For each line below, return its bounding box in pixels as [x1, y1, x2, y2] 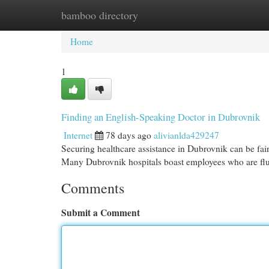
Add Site [204, 9, 237, 21]
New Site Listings [120, 9, 186, 21]
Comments [61, 178, 124, 198]
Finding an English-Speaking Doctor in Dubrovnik [61, 110, 260, 124]
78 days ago [106, 129, 151, 141]
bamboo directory [61, 8, 138, 22]
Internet [64, 129, 92, 141]
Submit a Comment [61, 206, 140, 219]
